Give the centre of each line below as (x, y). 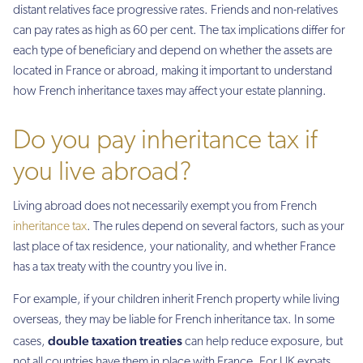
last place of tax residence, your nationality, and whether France (174, 248)
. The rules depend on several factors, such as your (216, 227)
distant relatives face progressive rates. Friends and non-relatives (175, 10)
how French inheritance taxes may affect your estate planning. (170, 91)
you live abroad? (102, 173)
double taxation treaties (115, 340)
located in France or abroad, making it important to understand (173, 71)
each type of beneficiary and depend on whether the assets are (173, 51)
